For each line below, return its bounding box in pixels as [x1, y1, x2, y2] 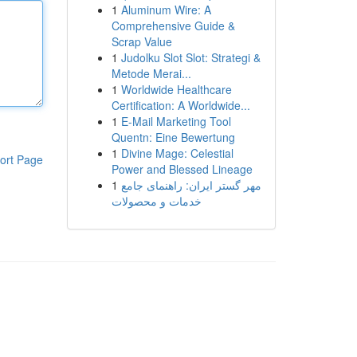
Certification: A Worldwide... [111, 97, 250, 113]
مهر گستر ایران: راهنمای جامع [120, 177, 261, 193]
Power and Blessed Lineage [111, 161, 253, 177]
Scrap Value [111, 33, 172, 49]
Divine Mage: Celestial [120, 145, 233, 161]
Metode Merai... [111, 65, 191, 81]
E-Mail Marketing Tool [120, 113, 231, 129]
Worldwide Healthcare [120, 81, 232, 97]
